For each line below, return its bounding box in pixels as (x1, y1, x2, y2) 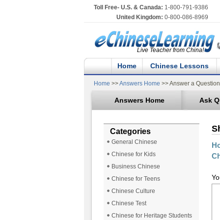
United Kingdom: (116, 14, 163, 21)
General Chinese (111, 138, 157, 146)
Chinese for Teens (111, 175, 160, 183)
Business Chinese (111, 163, 160, 170)
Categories (110, 127, 151, 136)
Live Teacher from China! (137, 47, 204, 54)
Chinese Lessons (150, 62, 209, 70)
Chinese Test (111, 200, 146, 207)
